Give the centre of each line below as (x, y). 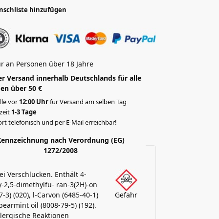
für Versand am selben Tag (88, 102)
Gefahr (126, 195)
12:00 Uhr (34, 102)
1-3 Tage (24, 112)
